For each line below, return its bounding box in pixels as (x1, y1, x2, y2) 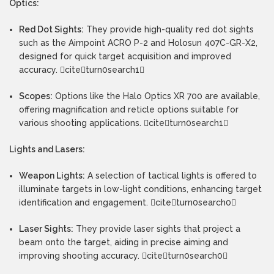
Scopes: (19, 91, 53, 101)
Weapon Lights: (19, 171, 86, 180)
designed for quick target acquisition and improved (19, 51, 232, 61)
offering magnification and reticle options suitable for (19, 105, 239, 114)
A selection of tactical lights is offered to (85, 171, 257, 180)
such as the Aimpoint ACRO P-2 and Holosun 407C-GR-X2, (19, 38, 258, 48)
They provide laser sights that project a (73, 224, 241, 234)
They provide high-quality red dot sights (84, 24, 254, 34)
